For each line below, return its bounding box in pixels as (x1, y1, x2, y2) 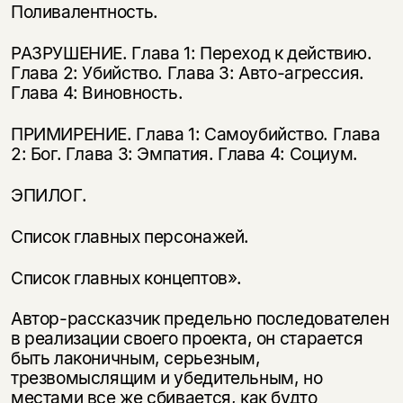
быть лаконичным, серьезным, (10, 347, 261, 370)
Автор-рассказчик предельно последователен (10, 308, 390, 330)
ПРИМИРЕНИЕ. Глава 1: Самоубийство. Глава (10, 122, 381, 145)
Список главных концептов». (10, 266, 242, 289)
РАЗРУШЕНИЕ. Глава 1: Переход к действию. (10, 41, 372, 64)
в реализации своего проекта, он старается (10, 327, 363, 350)
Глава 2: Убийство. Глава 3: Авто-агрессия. (10, 61, 364, 84)
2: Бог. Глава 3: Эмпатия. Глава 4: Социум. (10, 142, 358, 165)
